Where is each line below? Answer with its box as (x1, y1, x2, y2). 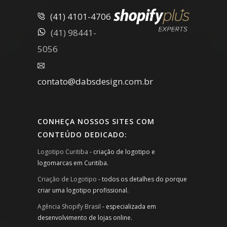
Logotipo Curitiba (37, 147, 88, 156)
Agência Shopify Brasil (37, 202, 101, 211)
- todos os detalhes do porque (97, 174, 187, 183)
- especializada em (101, 202, 156, 211)
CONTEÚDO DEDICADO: (37, 129, 127, 139)
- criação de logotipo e (88, 147, 155, 156)
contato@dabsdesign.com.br (37, 75, 153, 87)
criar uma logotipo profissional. (37, 185, 129, 195)
